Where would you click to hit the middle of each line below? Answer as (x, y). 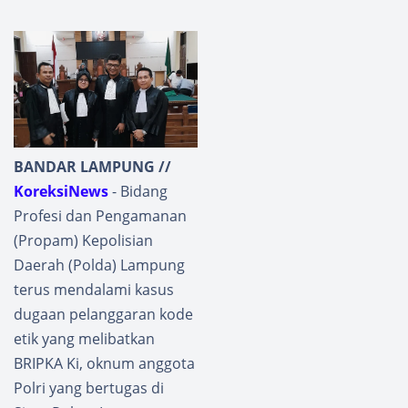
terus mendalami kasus (94, 290)
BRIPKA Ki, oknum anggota (104, 364)
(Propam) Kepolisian (83, 241)
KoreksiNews (61, 192)
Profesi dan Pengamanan (100, 216)
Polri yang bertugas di (89, 388)
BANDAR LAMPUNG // (92, 167)
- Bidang (138, 192)
